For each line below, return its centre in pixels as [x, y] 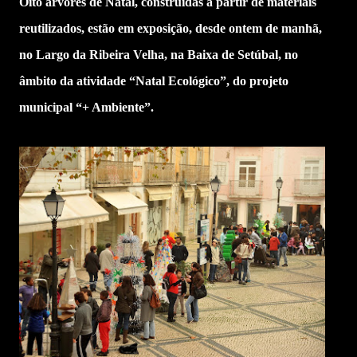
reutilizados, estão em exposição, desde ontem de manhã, [171, 28]
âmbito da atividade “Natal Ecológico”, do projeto [154, 81]
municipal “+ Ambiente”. [86, 107]
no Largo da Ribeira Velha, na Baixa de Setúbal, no [159, 55]
